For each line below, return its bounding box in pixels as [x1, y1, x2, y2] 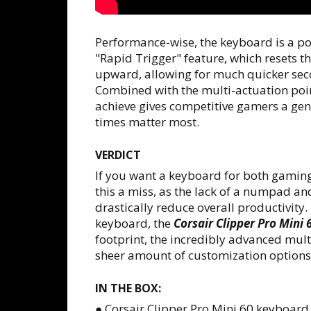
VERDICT [95, 147, 141, 162]
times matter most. [95, 114, 199, 130]
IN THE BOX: [95, 280, 161, 296]
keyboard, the [95, 215, 174, 231]
